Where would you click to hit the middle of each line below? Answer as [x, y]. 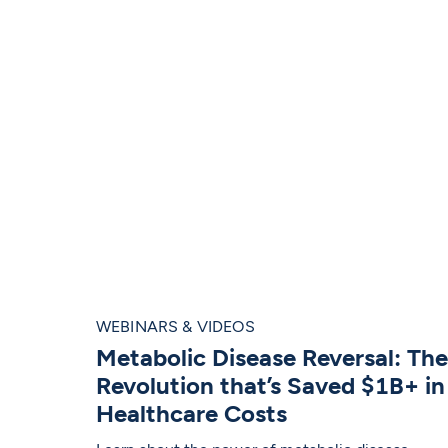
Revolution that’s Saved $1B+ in [270, 386]
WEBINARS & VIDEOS [175, 327]
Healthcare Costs [191, 414]
